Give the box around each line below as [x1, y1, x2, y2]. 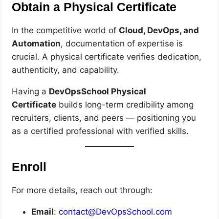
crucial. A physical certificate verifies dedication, [12, 52, 202, 62]
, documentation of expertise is [61, 39, 183, 49]
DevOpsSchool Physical [49, 87, 147, 97]
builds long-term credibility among [56, 100, 194, 110]
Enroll [12, 160, 47, 174]
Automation [12, 39, 61, 49]
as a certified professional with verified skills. [12, 126, 189, 136]
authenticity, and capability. [12, 65, 120, 75]
